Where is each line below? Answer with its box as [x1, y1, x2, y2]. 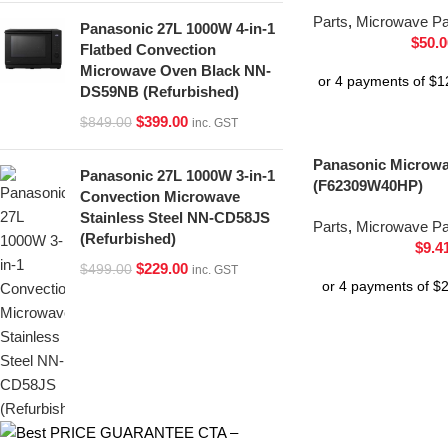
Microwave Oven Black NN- [80, 62, 271, 79]
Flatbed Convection [80, 41, 216, 58]
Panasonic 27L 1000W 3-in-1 [80, 167, 275, 184]
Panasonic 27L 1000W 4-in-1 [80, 20, 275, 37]
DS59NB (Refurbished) [80, 83, 239, 100]
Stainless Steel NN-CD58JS [80, 209, 270, 226]
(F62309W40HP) [313, 176, 423, 194]
